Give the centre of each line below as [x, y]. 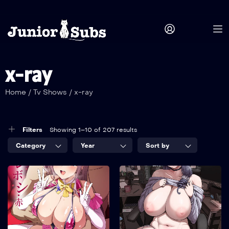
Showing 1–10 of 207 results [93, 130]
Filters [32, 130]
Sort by [157, 146]
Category [31, 146]
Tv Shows [51, 93]
